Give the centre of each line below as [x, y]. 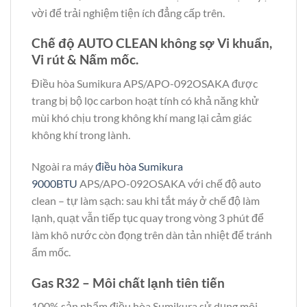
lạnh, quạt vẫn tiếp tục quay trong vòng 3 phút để [148, 217]
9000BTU [54, 183]
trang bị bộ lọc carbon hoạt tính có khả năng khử [145, 101]
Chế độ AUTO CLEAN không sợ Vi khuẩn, [152, 43]
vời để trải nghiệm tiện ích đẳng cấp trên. [128, 12]
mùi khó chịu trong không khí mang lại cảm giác [142, 118]
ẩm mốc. [51, 251]
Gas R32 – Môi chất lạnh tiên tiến [128, 282]
